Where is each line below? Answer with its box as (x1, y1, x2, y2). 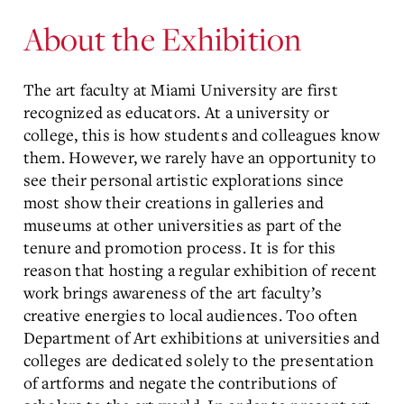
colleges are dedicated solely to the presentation (23, 348, 373, 371)
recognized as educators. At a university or (23, 100, 330, 123)
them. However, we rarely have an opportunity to (23, 145, 377, 168)
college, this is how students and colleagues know (23, 123, 380, 145)
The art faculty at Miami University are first (23, 78, 338, 100)
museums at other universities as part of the (23, 213, 343, 235)
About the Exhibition (23, 16, 302, 60)
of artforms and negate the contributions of (23, 371, 337, 393)
